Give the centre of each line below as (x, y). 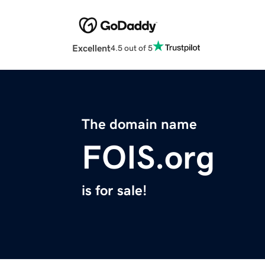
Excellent (91, 48)
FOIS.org (148, 158)
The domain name (139, 125)
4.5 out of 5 (132, 48)
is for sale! (114, 191)
